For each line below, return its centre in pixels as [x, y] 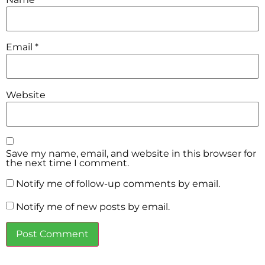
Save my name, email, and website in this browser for [131, 154]
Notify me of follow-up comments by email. [118, 184]
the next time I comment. [67, 163]
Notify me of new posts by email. [93, 206]
